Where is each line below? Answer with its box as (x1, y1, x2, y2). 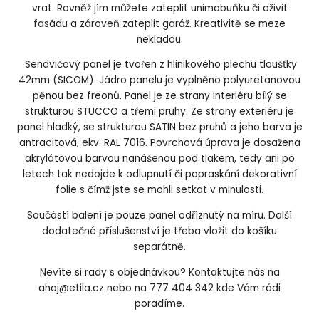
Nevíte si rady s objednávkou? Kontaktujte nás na (39, 265, 280, 279)
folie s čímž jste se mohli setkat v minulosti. (56, 183, 263, 197)
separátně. (133, 240, 186, 254)
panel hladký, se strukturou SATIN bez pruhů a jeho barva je (16, 120, 303, 135)
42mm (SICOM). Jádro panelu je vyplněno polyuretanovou (19, 73, 300, 88)
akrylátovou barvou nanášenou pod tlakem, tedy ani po (24, 152, 295, 166)
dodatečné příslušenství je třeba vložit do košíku (42, 224, 277, 239)
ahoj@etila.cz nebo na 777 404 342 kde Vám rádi (38, 281, 281, 295)
